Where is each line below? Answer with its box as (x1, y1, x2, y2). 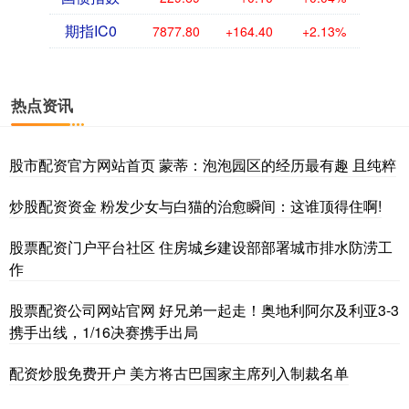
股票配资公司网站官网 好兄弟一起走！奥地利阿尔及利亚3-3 (9, 299, 399, 321)
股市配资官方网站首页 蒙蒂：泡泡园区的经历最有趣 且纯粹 (9, 154, 396, 176)
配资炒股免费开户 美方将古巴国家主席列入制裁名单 (9, 362, 349, 384)
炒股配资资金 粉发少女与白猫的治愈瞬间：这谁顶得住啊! (9, 195, 382, 217)
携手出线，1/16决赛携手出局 (9, 321, 198, 343)
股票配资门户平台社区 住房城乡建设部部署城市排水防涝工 (9, 236, 393, 258)
